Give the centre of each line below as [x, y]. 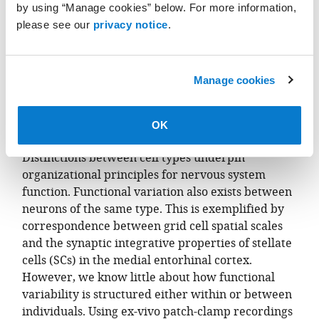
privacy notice [130, 25]
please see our [55, 25]
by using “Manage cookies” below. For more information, [156, 7]
